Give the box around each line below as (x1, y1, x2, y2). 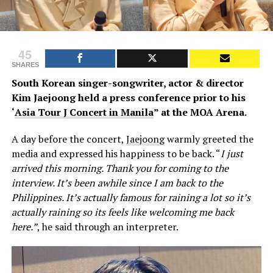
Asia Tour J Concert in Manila (14, 105, 154, 119)
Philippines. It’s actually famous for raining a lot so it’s (11, 191, 250, 205)
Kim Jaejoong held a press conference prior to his (11, 91, 246, 105)
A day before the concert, (11, 132, 126, 146)
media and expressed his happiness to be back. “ (11, 147, 221, 161)
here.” (11, 220, 37, 234)
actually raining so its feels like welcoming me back (11, 205, 234, 219)
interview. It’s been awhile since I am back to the (11, 176, 223, 190)
